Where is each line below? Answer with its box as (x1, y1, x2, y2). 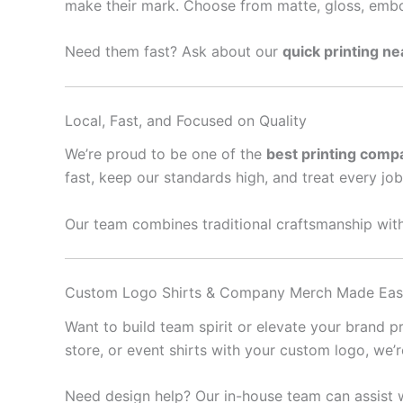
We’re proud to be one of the (65, 145, 266, 164)
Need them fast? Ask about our (65, 42, 282, 61)
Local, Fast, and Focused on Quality (65, 112, 307, 130)
